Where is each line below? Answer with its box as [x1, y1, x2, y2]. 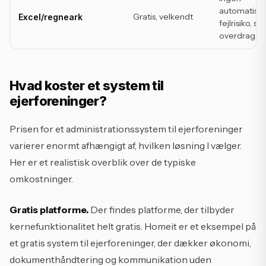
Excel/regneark [18, 12, 83, 22]
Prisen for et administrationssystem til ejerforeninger [9, 123, 243, 135]
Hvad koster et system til [9, 78, 164, 93]
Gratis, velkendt [133, 11, 193, 22]
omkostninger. [9, 173, 73, 185]
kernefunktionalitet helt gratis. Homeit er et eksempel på [9, 220, 256, 232]
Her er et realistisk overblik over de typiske [9, 156, 196, 168]
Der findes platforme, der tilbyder [88, 204, 235, 216]
